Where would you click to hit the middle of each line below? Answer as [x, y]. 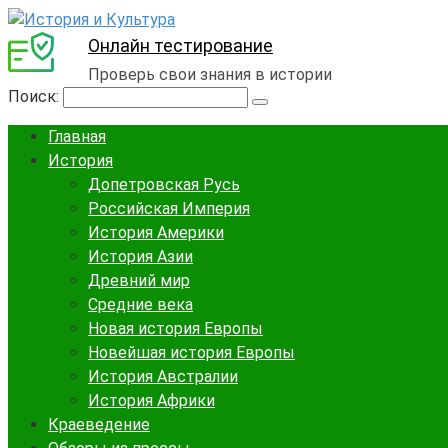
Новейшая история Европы [191, 352]
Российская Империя [169, 208]
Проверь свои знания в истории [210, 74]
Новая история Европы [175, 328]
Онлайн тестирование [180, 45]
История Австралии [163, 376]
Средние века [140, 304]
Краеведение [99, 424]
